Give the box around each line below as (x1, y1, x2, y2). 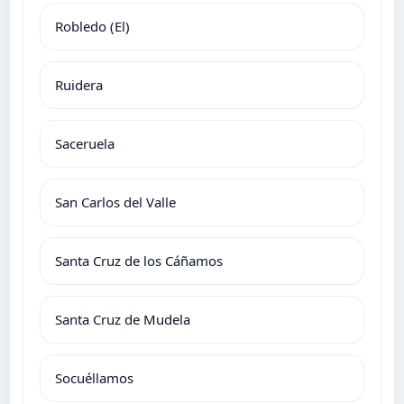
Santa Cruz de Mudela (55, 309, 190, 328)
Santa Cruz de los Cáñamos (55, 251, 223, 270)
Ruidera (55, 75, 103, 94)
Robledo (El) (55, 16, 130, 35)
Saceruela (55, 133, 115, 152)
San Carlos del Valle (55, 192, 176, 211)
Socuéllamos (55, 368, 133, 387)
